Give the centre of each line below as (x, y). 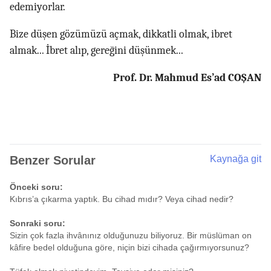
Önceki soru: (36, 187)
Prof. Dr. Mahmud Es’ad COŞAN (187, 78)
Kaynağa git (236, 159)
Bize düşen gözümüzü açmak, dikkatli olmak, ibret (121, 34)
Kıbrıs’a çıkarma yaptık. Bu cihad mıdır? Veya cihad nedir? (122, 199)
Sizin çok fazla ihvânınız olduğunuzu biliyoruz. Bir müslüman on (131, 236)
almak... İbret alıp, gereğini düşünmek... (96, 51)
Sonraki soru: (38, 224)
